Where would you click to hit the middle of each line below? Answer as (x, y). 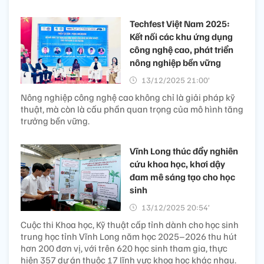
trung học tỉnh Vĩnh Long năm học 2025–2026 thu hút (129, 237)
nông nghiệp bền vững (175, 63)
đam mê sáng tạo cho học (182, 177)
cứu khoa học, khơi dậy (177, 164)
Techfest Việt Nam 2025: (180, 24)
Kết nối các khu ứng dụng (181, 37)
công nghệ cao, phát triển (181, 50)
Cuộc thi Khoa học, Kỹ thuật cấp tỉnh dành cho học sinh (130, 225)
